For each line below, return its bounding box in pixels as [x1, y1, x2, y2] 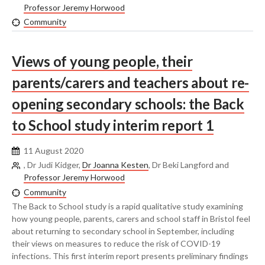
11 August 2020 [24, 145, 83, 156]
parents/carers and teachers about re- [12, 73, 250, 91]
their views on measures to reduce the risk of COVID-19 [12, 238, 221, 249]
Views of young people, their [12, 52, 193, 70]
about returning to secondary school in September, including [12, 226, 234, 237]
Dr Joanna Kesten [82, 160, 148, 170]
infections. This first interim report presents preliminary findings [12, 251, 248, 261]
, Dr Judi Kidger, [24, 160, 82, 170]
